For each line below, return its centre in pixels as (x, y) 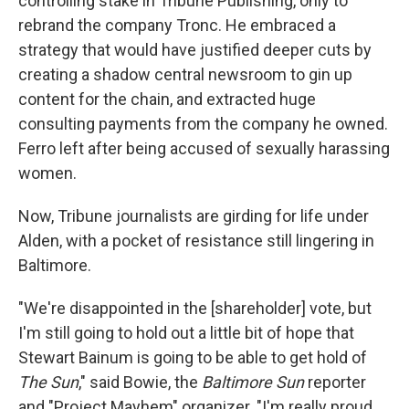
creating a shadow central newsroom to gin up (185, 74)
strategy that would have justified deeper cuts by (195, 50)
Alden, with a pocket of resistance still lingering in (196, 241)
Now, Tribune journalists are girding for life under (194, 216)
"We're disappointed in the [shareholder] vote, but (195, 308)
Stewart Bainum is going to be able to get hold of (193, 357)
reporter (335, 382)
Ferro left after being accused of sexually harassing (204, 148)
